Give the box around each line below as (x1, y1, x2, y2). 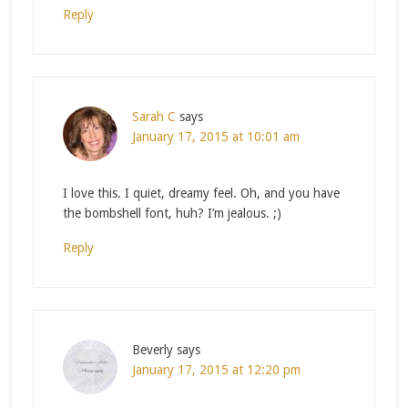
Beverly (131, 342, 173, 357)
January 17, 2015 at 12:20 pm (131, 362, 301, 377)
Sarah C (131, 108, 176, 124)
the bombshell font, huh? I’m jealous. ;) (62, 205, 281, 220)
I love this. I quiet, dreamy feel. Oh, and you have (62, 185, 340, 200)
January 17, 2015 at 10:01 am (131, 128, 300, 144)
